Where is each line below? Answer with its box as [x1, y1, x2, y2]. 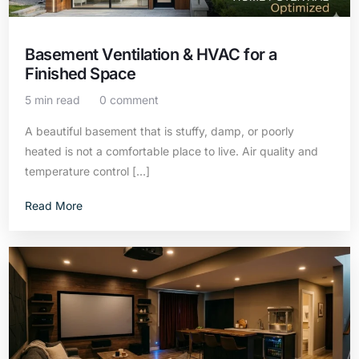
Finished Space [25, 64, 136, 83]
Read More [25, 199, 83, 212]
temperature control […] [25, 164, 151, 178]
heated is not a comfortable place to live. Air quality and [25, 144, 319, 158]
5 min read [25, 93, 81, 107]
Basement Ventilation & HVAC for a [25, 45, 277, 64]
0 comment [99, 93, 159, 107]
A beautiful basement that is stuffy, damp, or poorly [25, 124, 295, 138]
